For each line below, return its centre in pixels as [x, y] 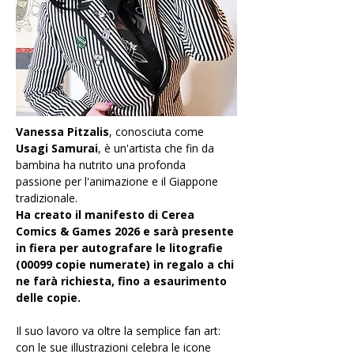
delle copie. [48, 298]
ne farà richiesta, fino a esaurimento [123, 281]
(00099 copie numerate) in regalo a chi [126, 264]
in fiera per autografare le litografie [121, 248]
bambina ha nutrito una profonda [102, 165]
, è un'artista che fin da [158, 148]
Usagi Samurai [57, 148]
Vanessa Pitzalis [62, 132]
